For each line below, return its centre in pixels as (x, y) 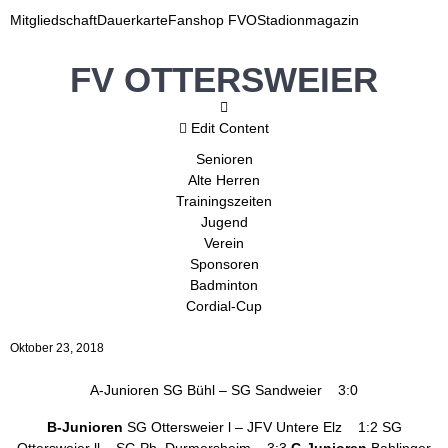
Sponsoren (224, 264)
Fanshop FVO (212, 20)
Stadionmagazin (308, 20)
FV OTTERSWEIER (224, 79)
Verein (224, 243)
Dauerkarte (132, 20)
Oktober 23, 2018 (57, 348)
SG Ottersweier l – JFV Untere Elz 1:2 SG (262, 427)
